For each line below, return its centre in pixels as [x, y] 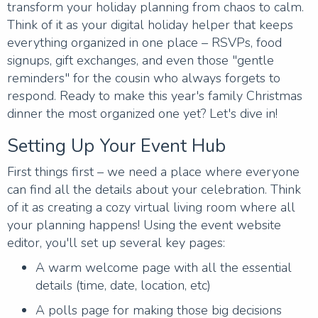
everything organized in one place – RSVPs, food [144, 43]
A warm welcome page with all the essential [164, 268]
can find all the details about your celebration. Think [154, 190]
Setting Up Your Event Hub [116, 146]
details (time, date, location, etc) [123, 285]
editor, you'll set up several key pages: [116, 243]
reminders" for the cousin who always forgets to [144, 78]
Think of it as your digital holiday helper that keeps [150, 25]
